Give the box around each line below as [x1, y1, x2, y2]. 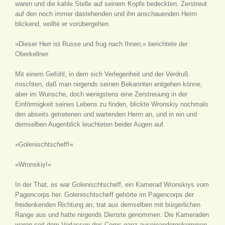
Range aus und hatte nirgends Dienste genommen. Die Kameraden [15, 211, 209, 218]
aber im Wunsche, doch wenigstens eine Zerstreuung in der [15, 90, 187, 98]
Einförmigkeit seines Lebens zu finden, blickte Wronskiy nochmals [15, 100, 208, 108]
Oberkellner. [15, 50, 50, 58]
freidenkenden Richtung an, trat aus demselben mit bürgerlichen [15, 201, 200, 208]
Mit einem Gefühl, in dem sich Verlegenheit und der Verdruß [15, 70, 188, 78]
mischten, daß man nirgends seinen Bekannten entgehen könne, [15, 80, 202, 88]
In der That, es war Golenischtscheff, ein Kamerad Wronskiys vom [15, 181, 209, 188]
